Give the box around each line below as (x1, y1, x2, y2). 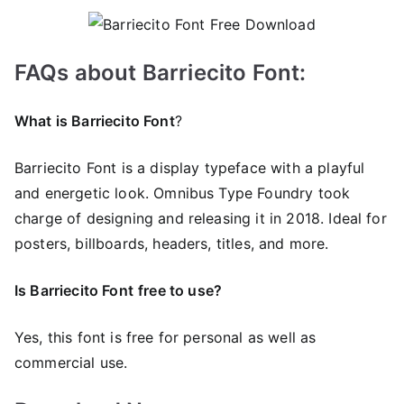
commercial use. (14, 353, 128, 372)
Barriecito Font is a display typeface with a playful (14, 158, 365, 177)
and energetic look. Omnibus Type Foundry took (14, 183, 351, 202)
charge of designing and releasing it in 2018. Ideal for (14, 208, 387, 227)
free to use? (138, 280, 222, 299)
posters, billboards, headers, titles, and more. (14, 234, 329, 252)
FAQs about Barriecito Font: (14, 59, 307, 86)
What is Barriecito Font (14, 111, 175, 130)
